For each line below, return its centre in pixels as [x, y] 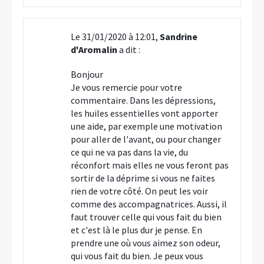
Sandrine [179, 37]
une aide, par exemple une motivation [146, 126]
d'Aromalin [94, 49]
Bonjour [87, 74]
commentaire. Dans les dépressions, [143, 100]
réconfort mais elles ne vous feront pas [150, 165]
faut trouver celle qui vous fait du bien [146, 217]
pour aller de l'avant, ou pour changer [146, 139]
